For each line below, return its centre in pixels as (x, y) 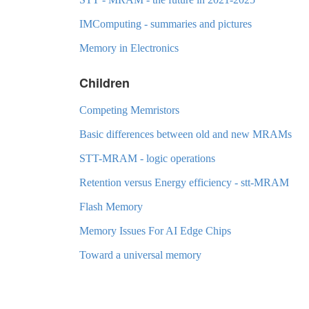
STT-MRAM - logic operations (147, 158)
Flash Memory (111, 206)
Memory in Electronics (129, 48)
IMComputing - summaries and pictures (166, 23)
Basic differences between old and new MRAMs (186, 134)
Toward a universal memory (140, 255)
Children (104, 82)
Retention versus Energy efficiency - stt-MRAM (184, 182)
